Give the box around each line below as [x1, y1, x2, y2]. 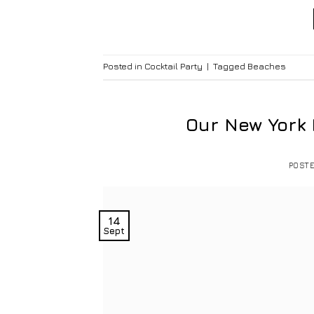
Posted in [103, 60, 144, 71]
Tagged [213, 60, 247, 71]
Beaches [247, 60, 286, 71]
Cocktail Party [144, 60, 203, 71]
